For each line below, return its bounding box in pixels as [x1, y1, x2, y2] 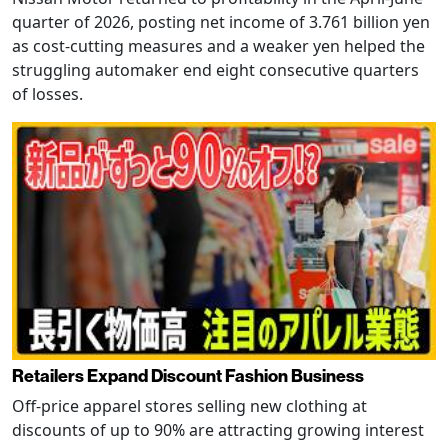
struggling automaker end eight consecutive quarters [12, 58, 419, 81]
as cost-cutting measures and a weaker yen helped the [12, 34, 425, 57]
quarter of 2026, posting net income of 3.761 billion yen [12, 10, 430, 33]
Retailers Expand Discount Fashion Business [12, 364, 364, 388]
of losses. [12, 82, 83, 105]
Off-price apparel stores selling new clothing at [12, 395, 367, 418]
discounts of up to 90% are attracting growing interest [12, 419, 424, 442]
